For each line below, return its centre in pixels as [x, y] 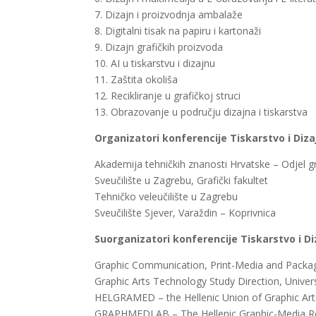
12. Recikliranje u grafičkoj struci [169, 96]
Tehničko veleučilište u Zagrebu [166, 197]
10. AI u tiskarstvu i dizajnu [157, 63]
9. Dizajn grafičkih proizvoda [160, 47]
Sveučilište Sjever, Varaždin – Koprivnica [186, 213]
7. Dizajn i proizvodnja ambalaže [170, 15]
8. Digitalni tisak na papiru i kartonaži [180, 31]
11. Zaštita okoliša [138, 80]
